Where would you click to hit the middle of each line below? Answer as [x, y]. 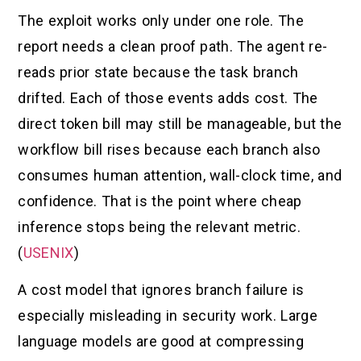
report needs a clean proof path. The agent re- [173, 46]
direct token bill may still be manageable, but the [180, 123]
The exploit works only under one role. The [161, 20]
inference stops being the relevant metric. [159, 226]
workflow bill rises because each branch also [169, 149]
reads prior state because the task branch [158, 72]
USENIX [48, 252]
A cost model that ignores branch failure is [161, 290]
